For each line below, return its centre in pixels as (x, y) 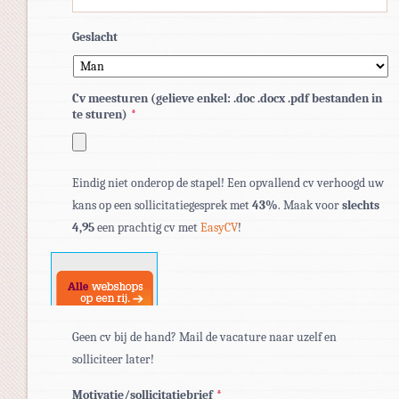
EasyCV (219, 227)
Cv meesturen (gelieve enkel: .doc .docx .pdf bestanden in (227, 98)
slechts (361, 205)
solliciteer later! (113, 359)
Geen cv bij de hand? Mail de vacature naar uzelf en (204, 337)
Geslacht (95, 37)
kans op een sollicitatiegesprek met (162, 205)
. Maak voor (310, 205)
